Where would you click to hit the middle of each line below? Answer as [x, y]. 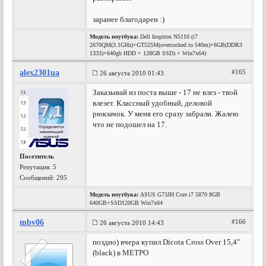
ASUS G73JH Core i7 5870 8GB [180, 194]
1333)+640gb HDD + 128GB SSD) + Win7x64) [148, 53]
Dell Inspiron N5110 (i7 [168, 37]
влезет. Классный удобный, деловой [153, 103]
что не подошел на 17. [130, 124]
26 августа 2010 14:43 [132, 223]
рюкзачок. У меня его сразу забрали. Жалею [166, 114]
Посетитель [37, 156]
